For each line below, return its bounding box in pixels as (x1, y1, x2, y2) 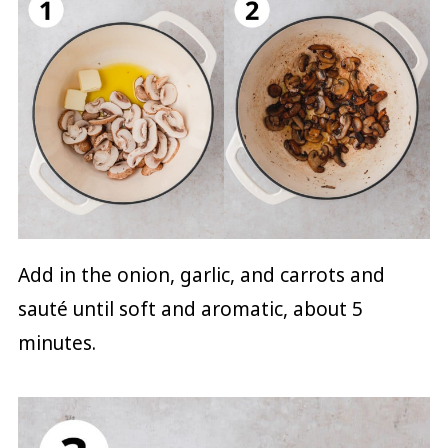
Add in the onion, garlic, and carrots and (17, 261, 385, 288)
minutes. (17, 329, 96, 356)
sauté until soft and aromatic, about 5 (17, 295, 363, 322)
